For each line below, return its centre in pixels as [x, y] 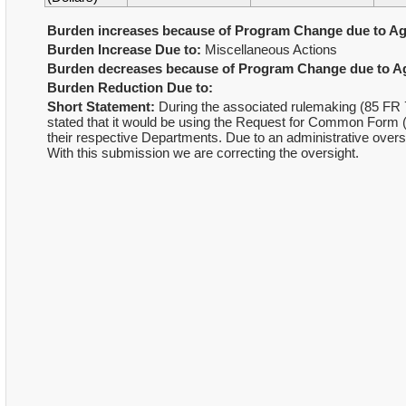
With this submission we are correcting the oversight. [203, 153]
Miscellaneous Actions [269, 49]
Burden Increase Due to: [124, 49]
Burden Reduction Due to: [130, 87]
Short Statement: [101, 106]
